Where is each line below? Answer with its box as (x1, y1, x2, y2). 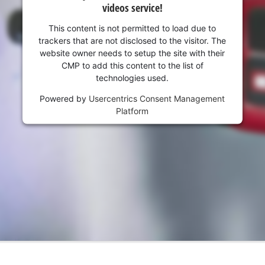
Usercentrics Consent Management (89, 93, 225, 104)
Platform (116, 105, 149, 116)
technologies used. (96, 72, 169, 83)
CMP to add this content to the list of (61, 60, 203, 70)
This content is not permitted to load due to (49, 22, 216, 33)
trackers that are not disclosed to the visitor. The (38, 35, 227, 46)
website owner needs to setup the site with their (40, 47, 225, 58)
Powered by (40, 93, 89, 104)
